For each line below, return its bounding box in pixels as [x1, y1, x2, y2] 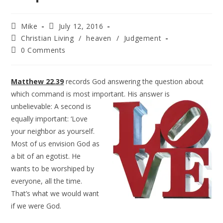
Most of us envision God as [11, 139, 100, 148]
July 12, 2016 [58, 21, 104, 31]
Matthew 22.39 [11, 77, 64, 86]
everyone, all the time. [11, 176, 83, 186]
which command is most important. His [11, 89, 138, 99]
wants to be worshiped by [11, 164, 95, 173]
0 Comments [21, 45, 66, 55]
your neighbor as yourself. [11, 126, 95, 136]
